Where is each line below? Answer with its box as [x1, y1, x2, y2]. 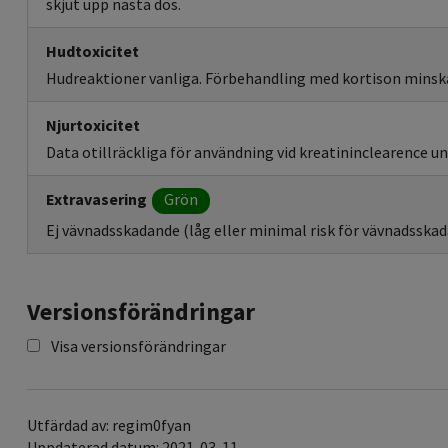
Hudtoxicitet [46, 41, 139, 62]
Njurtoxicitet [46, 115, 140, 136]
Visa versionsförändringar [51, 336, 226, 357]
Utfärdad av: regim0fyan [27, 415, 191, 436]
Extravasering [46, 189, 147, 210]
